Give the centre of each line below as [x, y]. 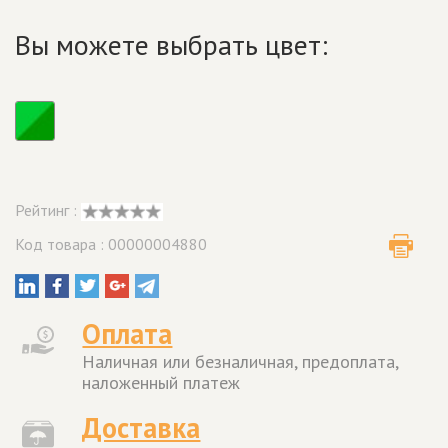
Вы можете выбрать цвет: [171, 44]
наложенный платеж [161, 383]
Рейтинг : [46, 210]
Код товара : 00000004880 [111, 244]
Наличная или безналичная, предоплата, [240, 362]
